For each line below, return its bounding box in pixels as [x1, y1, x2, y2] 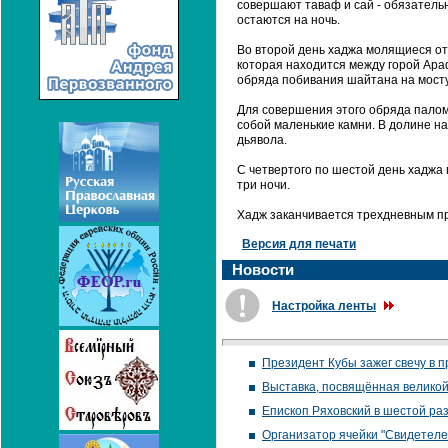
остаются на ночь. [237, 13, 340, 27]
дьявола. [237, 133, 287, 147]
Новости [232, 261, 294, 278]
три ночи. [237, 178, 290, 192]
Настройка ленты [272, 299, 376, 313]
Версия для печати [242, 237, 356, 251]
